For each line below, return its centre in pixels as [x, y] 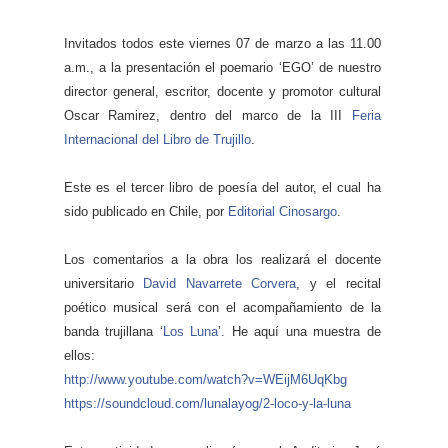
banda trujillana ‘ [113, 332]
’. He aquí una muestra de [299, 332]
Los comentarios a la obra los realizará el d [203, 260]
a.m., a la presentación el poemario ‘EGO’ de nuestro [222, 68]
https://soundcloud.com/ [134, 404]
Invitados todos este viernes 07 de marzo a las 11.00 [222, 44]
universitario [104, 284]
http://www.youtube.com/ [135, 380]
